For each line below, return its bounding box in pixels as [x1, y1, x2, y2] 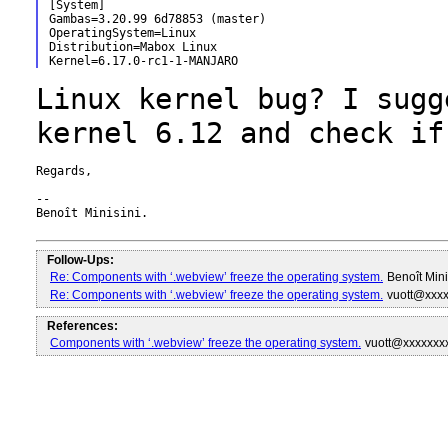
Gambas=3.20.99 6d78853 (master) [48, 12, 266, 26]
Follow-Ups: [47, 253, 114, 267]
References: [47, 319, 118, 333]
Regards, [36, 164, 92, 178]
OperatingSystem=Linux [48, 26, 196, 40]
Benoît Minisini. [36, 206, 148, 220]
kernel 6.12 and [36, 116, 308, 150]
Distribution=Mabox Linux [48, 40, 217, 54]
